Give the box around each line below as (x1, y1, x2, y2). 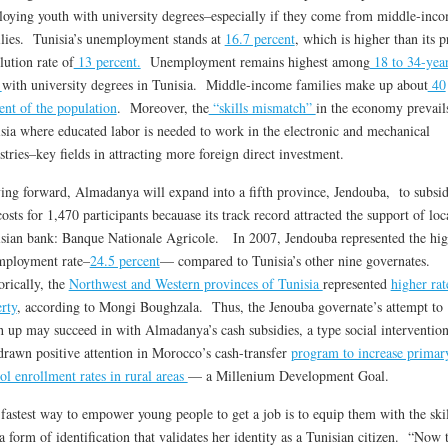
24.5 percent (89, 251, 160, 271)
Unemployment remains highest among (140, 52, 370, 72)
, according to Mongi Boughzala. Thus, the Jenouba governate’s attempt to (16, 297, 443, 317)
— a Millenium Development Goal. (187, 366, 389, 386)
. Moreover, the (116, 98, 209, 118)
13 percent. (73, 52, 141, 72)
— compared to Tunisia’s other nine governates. (159, 251, 435, 271)
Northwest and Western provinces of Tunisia (68, 274, 323, 294)
